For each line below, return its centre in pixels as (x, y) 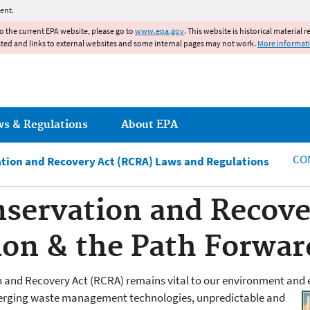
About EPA (149, 125)
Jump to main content (155, 8)
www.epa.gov (159, 31)
